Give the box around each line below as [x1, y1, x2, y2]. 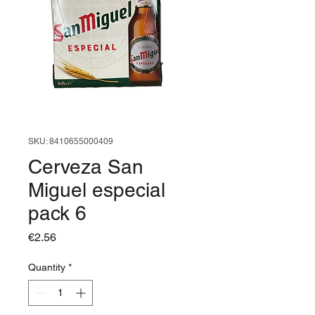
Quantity [28, 262, 65, 273]
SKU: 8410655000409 [28, 136, 113, 146]
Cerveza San [28, 155, 143, 178]
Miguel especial [28, 179, 165, 201]
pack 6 [28, 202, 86, 224]
